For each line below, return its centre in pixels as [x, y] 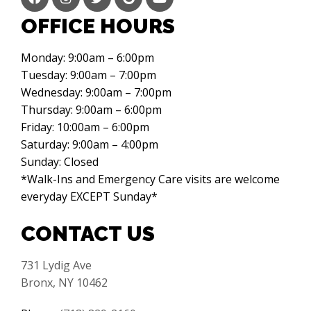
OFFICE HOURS [98, 26]
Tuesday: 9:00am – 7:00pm [89, 75]
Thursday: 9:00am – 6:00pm [91, 109]
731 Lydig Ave [56, 265]
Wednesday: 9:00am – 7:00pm [96, 92]
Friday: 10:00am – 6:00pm [85, 127]
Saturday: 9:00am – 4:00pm [90, 144]
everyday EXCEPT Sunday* [89, 196]
